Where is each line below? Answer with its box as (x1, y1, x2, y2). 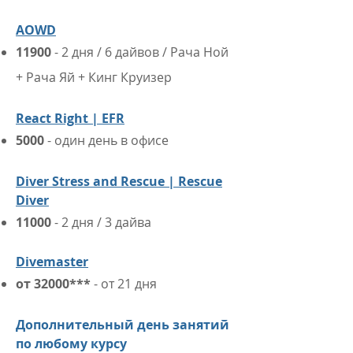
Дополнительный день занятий (16, 316, 229, 333)
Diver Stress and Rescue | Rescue (16, 173, 222, 190)
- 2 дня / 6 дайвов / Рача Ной (54, 43, 229, 61)
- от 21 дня (94, 275, 157, 292)
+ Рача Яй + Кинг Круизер (16, 69, 172, 86)
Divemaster (16, 253, 88, 270)
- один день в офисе (47, 132, 169, 149)
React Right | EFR (16, 110, 124, 127)
